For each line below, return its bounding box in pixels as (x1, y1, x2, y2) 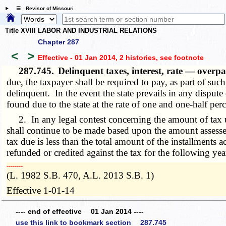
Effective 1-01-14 (7, 185, 75, 196)
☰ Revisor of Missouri (11, 6, 74, 12)
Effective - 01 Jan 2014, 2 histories (37, 53, 156, 62)
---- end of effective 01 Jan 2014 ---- (16, 207, 144, 216)
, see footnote (155, 53, 204, 62)
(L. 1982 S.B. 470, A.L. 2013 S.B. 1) (7, 169, 154, 181)
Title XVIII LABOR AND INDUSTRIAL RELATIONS (5, 27, 157, 35)
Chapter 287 (38, 37, 79, 46)
